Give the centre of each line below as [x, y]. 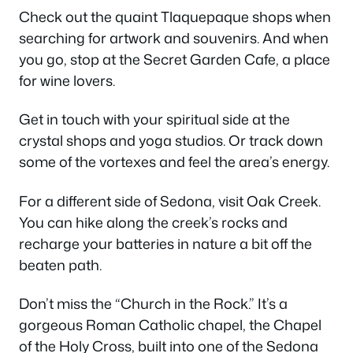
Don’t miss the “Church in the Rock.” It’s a [153, 304]
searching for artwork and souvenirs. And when [174, 37]
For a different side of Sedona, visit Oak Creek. [170, 201]
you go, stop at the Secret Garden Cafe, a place [175, 59]
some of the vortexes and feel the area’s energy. [174, 162]
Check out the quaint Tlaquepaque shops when [175, 16]
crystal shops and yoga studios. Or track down [171, 141]
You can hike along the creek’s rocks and [153, 222]
